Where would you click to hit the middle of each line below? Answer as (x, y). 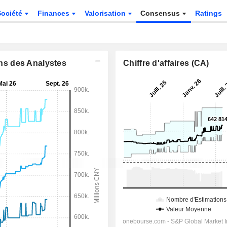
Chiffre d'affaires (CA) (166, 63)
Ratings (209, 13)
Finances (54, 13)
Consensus (161, 13)
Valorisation (106, 13)
